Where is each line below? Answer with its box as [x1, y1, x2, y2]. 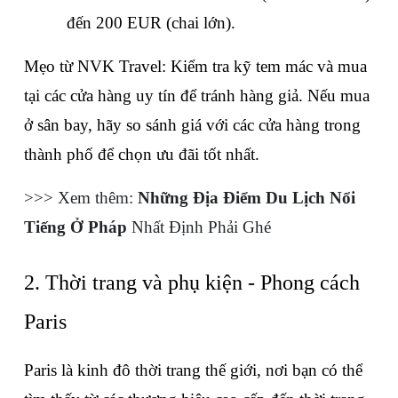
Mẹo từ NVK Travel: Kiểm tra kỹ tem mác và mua [24, 57, 367, 76]
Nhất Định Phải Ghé [127, 218, 271, 237]
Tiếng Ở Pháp [24, 218, 127, 237]
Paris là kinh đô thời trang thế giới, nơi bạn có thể [24, 361, 362, 380]
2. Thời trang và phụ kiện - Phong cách [24, 271, 360, 295]
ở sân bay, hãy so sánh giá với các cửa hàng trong [24, 115, 361, 135]
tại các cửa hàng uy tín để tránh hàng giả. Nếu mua [24, 86, 370, 106]
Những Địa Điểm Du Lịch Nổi [138, 188, 355, 208]
